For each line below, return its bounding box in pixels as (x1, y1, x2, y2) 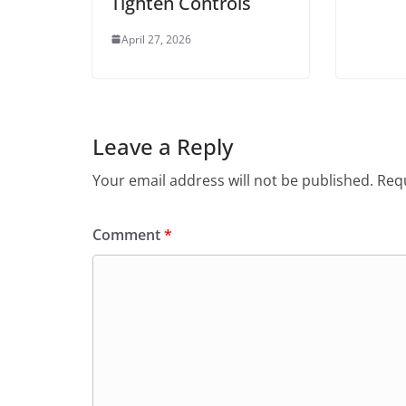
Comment (92, 224, 164, 245)
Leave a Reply (92, 130, 233, 161)
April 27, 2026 (121, 31, 191, 47)
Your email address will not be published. (92, 169, 373, 190)
